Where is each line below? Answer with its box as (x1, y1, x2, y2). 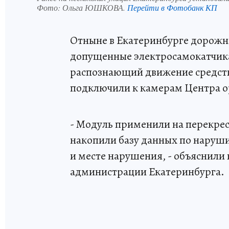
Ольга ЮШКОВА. (62, 2, 127, 13)
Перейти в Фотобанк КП (127, 2, 217, 13)
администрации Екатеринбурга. (70, 164, 224, 180)
